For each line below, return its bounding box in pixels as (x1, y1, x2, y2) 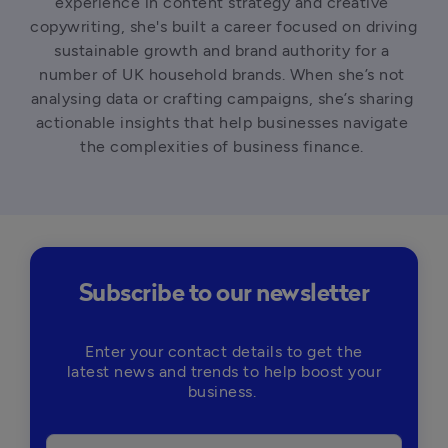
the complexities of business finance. (80, 137, 368, 156)
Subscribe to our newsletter (78, 282, 370, 306)
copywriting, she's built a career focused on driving (30, 17, 417, 36)
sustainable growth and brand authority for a (54, 41, 390, 60)
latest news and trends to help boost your (66, 362, 382, 381)
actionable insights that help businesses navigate (35, 113, 408, 132)
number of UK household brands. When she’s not (39, 65, 405, 84)
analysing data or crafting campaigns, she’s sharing (30, 89, 413, 108)
